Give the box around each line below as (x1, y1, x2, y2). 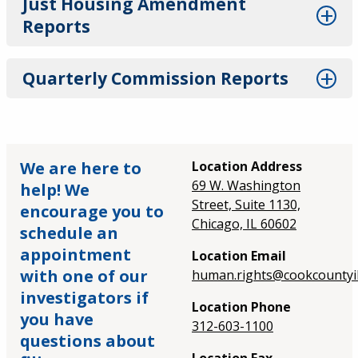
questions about (19, 330, 155, 352)
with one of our (19, 265, 148, 287)
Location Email (192, 247, 286, 265)
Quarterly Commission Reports (22, 67, 288, 89)
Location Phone (192, 298, 291, 316)
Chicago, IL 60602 (192, 215, 296, 233)
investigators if (19, 287, 149, 308)
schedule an (19, 222, 118, 244)
